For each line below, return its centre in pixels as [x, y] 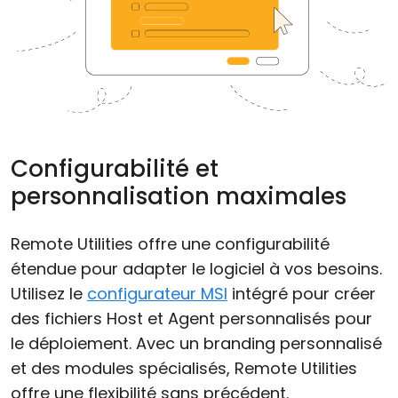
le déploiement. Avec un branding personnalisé [196, 343]
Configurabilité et [115, 168]
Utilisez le [49, 293]
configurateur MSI [157, 293]
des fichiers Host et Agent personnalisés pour [191, 318]
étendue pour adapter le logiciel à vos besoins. [196, 268]
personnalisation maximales [179, 196]
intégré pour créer [302, 293]
